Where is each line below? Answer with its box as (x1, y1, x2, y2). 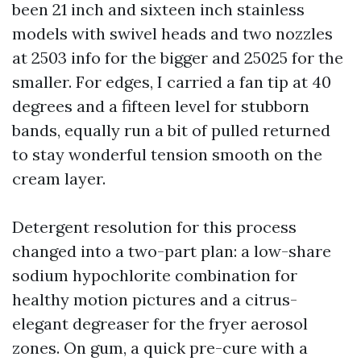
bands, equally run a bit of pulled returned (12, 120, 330, 140)
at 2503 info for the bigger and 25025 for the (12, 48, 343, 68)
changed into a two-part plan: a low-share (12, 241, 331, 261)
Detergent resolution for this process (12, 217, 297, 237)
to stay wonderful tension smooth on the (12, 144, 322, 164)
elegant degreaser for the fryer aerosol (12, 313, 308, 334)
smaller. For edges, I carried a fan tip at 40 (12, 72, 331, 92)
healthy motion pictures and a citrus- (12, 289, 297, 309)
